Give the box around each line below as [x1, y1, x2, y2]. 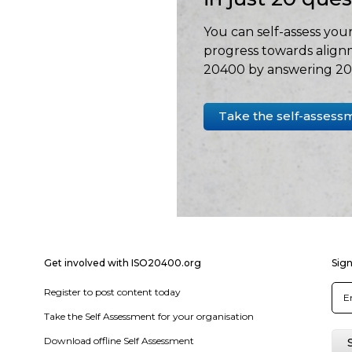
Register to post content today [43, 286, 181, 298]
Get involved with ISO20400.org [43, 257, 201, 269]
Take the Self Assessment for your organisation [43, 310, 254, 322]
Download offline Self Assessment [43, 335, 194, 346]
